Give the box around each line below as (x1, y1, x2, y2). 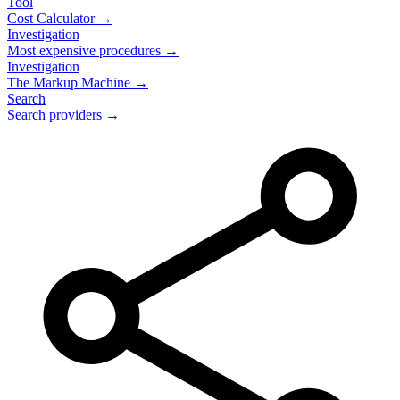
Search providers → (7, 107, 120, 122)
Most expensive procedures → (7, 43, 179, 58)
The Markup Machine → (7, 75, 148, 90)
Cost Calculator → (7, 11, 112, 26)
